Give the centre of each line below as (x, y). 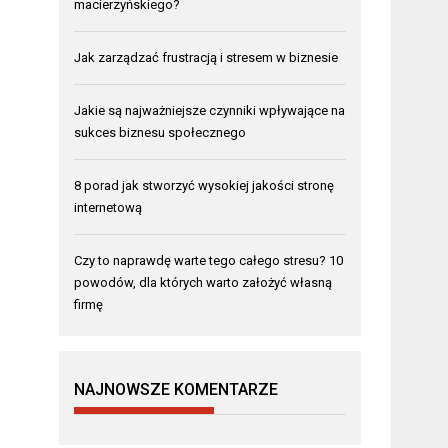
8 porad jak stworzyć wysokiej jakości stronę (204, 185)
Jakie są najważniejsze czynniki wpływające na (210, 110)
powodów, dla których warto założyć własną (203, 282)
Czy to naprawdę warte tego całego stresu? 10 (209, 260)
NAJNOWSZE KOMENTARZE (176, 389)
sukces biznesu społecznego (160, 132)
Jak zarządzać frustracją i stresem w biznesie (206, 57)
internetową (108, 207)
